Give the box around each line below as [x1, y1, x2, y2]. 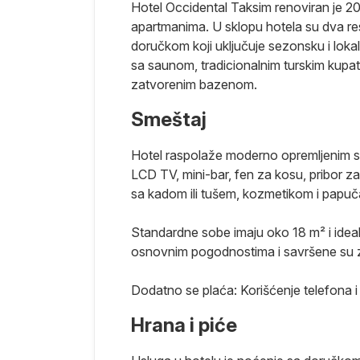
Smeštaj [131, 108, 207, 132]
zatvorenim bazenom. [131, 76, 260, 93]
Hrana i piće [131, 313, 237, 337]
